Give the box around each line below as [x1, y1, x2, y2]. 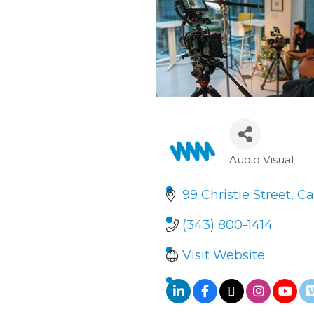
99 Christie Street [182, 187, 291, 203]
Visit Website [182, 247, 265, 263]
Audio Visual [229, 153, 294, 166]
